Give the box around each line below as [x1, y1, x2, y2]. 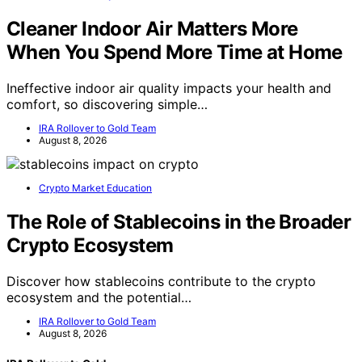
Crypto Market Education [39, 181, 152, 194]
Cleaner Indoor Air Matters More [6, 16, 298, 40]
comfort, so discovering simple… [6, 95, 208, 112]
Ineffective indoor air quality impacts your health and [6, 79, 331, 96]
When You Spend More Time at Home [6, 40, 343, 64]
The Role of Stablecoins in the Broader [6, 209, 351, 234]
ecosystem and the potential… [6, 288, 192, 305]
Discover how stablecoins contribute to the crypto [6, 272, 316, 289]
